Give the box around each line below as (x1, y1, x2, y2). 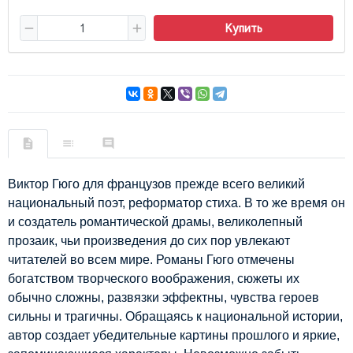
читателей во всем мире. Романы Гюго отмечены (8, 253, 295, 267)
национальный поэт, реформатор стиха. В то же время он (8, 196, 345, 210)
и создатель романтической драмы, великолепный (8, 215, 303, 229)
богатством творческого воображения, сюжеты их (8, 272, 299, 286)
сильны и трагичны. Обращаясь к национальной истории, (8, 310, 343, 324)
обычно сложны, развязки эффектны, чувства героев (8, 291, 319, 305)
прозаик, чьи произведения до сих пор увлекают (8, 234, 290, 248)
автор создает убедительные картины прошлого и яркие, (8, 329, 340, 343)
